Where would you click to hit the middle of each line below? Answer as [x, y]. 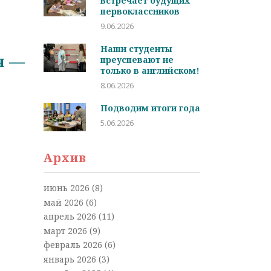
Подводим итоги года [150, 108]
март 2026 [66, 230]
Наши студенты [136, 49]
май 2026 [64, 202]
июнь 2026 [67, 188]
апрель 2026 [71, 217]
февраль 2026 [74, 245]
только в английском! [150, 71]
